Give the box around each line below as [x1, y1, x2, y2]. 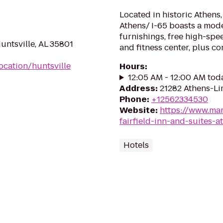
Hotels [123, 139, 149, 151]
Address [119, 83, 155, 94]
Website [119, 105, 155, 116]
